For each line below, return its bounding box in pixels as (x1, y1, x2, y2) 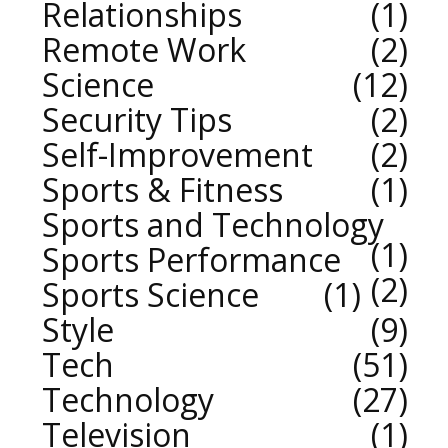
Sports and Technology (42, 203, 384, 247)
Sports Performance (42, 238, 341, 282)
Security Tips (42, 98, 232, 142)
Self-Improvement (42, 133, 313, 177)
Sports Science (42, 273, 259, 317)
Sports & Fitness (42, 168, 283, 212)
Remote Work (42, 28, 246, 72)
